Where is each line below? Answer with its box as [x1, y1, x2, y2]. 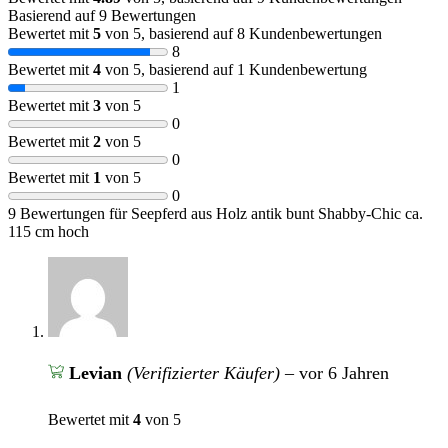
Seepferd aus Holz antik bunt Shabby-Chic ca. [131, 204, 423, 222]
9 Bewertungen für [8, 204, 131, 222]
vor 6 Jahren [298, 363, 389, 384]
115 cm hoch [8, 222, 89, 240]
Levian [68, 363, 127, 384]
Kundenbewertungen [245, 24, 382, 42]
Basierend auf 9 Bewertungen [8, 6, 196, 24]
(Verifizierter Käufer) [126, 363, 280, 384]
